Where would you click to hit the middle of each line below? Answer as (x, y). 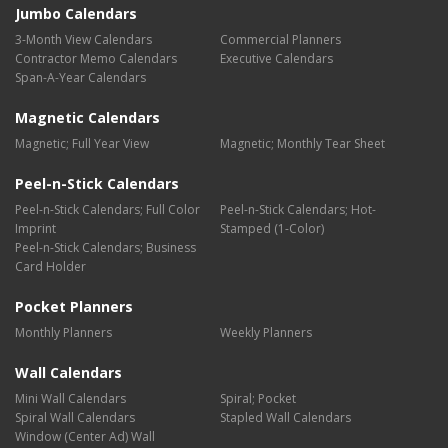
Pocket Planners (74, 306)
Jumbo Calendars (76, 13)
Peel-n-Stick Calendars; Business (105, 247)
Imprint (35, 228)
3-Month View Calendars (83, 39)
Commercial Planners (280, 39)
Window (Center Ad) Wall (85, 436)
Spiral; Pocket (257, 398)
